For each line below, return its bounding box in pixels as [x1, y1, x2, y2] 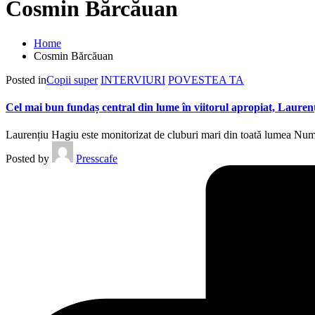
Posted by [6, 153, 49, 165]
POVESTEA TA [168, 73, 244, 86]
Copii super [46, 73, 98, 86]
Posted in [6, 73, 46, 86]
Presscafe [76, 153, 117, 165]
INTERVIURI [101, 73, 165, 86]
